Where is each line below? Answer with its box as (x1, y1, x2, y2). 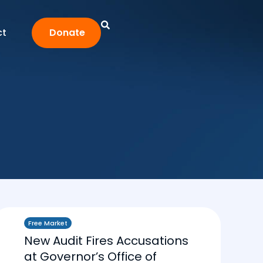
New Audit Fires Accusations (24, 232, 188, 249)
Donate (49, 26, 86, 39)
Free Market (28, 218, 68, 228)
